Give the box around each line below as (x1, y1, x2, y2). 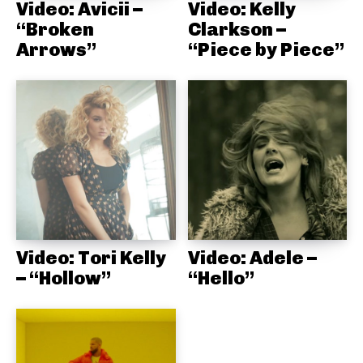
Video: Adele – (187, 246, 317, 269)
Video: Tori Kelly (16, 246, 166, 269)
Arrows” (16, 38, 96, 62)
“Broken (16, 18, 94, 41)
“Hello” (187, 266, 254, 289)
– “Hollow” (16, 266, 111, 289)
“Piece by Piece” (187, 38, 344, 62)
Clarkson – (187, 18, 286, 41)
